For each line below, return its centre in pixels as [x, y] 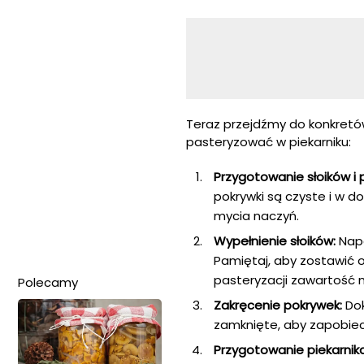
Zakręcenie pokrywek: [278, 305]
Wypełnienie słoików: [275, 240]
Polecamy [48, 282]
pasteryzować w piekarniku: [269, 141]
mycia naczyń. [256, 215]
